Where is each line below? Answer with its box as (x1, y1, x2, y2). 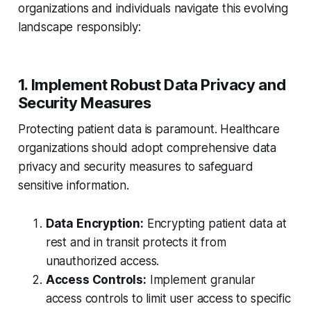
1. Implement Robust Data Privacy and (17, 76, 286, 94)
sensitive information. (17, 178, 129, 193)
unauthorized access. (45, 254, 160, 269)
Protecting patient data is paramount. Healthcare (17, 122, 280, 137)
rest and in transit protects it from (45, 235, 226, 250)
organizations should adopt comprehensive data (17, 141, 277, 155)
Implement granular (146, 273, 255, 287)
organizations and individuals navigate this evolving (17, 1, 288, 16)
